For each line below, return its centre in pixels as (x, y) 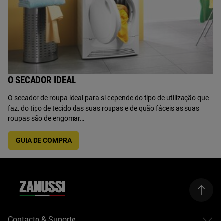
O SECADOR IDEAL (42, 80)
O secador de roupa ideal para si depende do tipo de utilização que (108, 97)
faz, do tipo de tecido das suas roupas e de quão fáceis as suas (104, 108)
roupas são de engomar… (46, 118)
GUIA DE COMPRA (44, 140)
